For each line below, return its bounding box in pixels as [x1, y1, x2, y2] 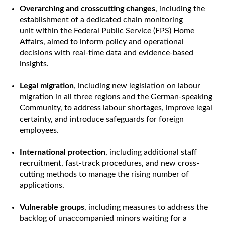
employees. [20, 126, 59, 134]
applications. [20, 181, 64, 189]
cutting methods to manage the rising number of [20, 170, 189, 178]
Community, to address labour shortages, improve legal [20, 104, 212, 112]
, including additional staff [105, 148, 197, 156]
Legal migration [20, 82, 74, 90]
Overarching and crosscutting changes [20, 5, 155, 13]
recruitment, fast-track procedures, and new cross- [20, 159, 199, 167]
